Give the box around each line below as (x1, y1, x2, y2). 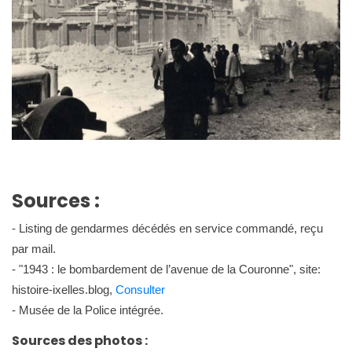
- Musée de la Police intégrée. (12, 302, 163, 317)
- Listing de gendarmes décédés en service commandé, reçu (12, 221, 323, 235)
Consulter (115, 282, 165, 296)
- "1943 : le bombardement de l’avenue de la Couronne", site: (12, 262, 321, 276)
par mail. (12, 241, 56, 255)
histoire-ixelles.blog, (12, 282, 115, 296)
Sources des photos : (12, 331, 148, 350)
